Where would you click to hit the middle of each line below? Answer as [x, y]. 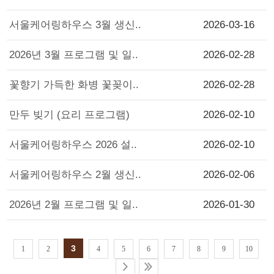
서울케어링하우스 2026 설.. [73, 145]
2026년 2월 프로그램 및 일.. [74, 205]
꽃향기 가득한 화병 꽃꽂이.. [74, 85]
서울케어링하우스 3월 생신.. [76, 25]
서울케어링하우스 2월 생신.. [76, 175]
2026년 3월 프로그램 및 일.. [74, 55]
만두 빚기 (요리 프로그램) [70, 115]
